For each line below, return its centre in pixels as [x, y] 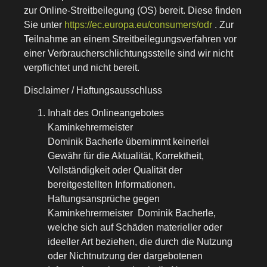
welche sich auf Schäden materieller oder [135, 228]
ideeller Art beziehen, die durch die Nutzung [140, 242]
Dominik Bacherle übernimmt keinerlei [128, 142]
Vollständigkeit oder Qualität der [115, 170]
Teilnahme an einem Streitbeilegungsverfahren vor [130, 39]
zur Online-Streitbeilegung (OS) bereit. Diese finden [133, 10]
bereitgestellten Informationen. [111, 185]
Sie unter [44, 24]
